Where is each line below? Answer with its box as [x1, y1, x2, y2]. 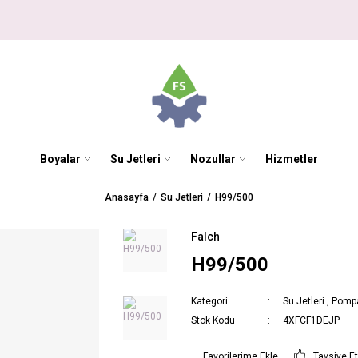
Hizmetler [265, 152, 318, 165]
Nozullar [190, 152, 236, 165]
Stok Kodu [191, 315, 235, 326]
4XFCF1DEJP [283, 315, 340, 326]
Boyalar [40, 152, 81, 165]
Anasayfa [105, 192, 149, 203]
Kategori [191, 296, 228, 307]
